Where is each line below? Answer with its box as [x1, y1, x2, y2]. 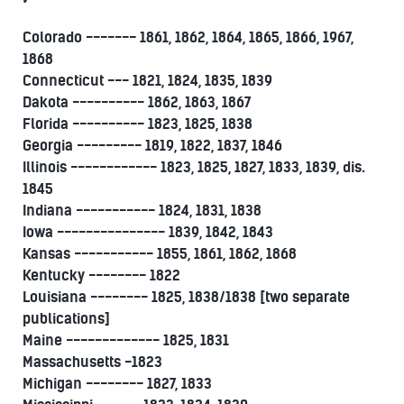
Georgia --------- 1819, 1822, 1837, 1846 [23, 136, 282, 154]
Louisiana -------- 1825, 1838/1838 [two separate [23, 288, 350, 306]
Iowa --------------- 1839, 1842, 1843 [23, 223, 273, 241]
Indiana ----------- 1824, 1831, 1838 [23, 201, 262, 219]
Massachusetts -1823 [23, 353, 162, 371]
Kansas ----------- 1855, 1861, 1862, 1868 [23, 244, 297, 262]
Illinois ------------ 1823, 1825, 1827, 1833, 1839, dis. [23, 158, 365, 176]
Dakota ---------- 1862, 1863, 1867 [23, 93, 251, 111]
